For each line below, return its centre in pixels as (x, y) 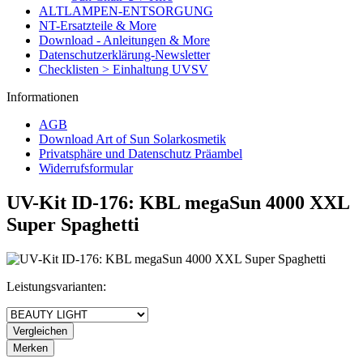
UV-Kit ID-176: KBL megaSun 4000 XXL (178, 202)
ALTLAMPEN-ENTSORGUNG (126, 11)
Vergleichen (40, 331)
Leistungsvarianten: (56, 286)
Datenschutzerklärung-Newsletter (124, 55)
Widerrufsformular (86, 168)
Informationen (43, 97)
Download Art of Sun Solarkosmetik (132, 139)
